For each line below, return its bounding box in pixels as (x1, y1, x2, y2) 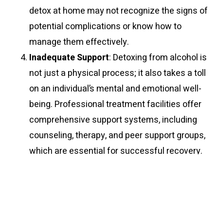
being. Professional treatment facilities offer (29, 98, 201, 111)
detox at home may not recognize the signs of (29, 4, 208, 18)
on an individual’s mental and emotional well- (29, 82, 201, 96)
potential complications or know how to (29, 20, 182, 34)
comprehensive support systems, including (29, 113, 197, 127)
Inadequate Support (29, 51, 109, 65)
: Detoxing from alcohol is (109, 51, 207, 65)
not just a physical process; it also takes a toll (29, 67, 206, 80)
